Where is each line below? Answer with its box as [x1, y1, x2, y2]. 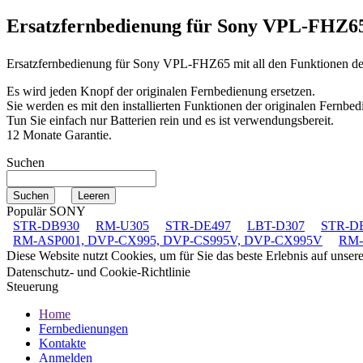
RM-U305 [96, 218, 149, 233]
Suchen [6, 155, 45, 169]
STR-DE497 [165, 218, 231, 233]
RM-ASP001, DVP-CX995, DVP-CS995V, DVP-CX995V [13, 233, 322, 247]
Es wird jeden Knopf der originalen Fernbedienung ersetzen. [6, 83, 315, 98]
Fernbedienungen [39, 321, 128, 335]
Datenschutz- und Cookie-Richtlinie [6, 264, 190, 279]
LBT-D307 [247, 218, 305, 233]
